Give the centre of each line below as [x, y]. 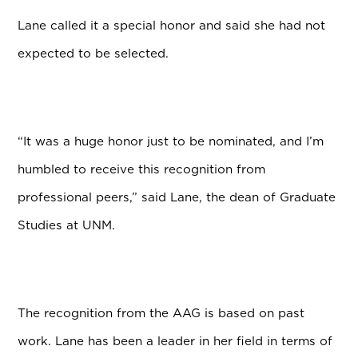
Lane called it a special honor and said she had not [172, 26]
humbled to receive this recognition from [142, 169]
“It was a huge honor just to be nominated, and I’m [171, 141]
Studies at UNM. [67, 225]
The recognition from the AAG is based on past [161, 313]
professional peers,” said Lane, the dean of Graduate [177, 197]
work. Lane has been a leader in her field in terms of [175, 341]
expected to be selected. [93, 54]
